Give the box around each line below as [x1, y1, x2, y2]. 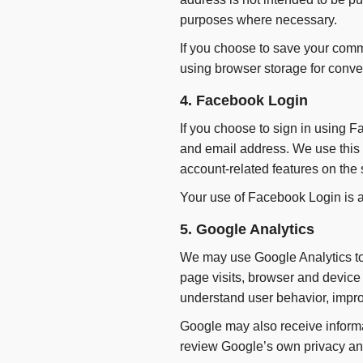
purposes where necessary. [180, 13, 337, 28]
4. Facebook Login [180, 92, 308, 109]
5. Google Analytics [180, 221, 314, 238]
